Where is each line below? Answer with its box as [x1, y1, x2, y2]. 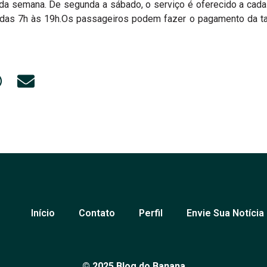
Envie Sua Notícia [187, 207, 265, 219]
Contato [79, 207, 116, 219]
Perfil [139, 207, 163, 219]
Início [31, 207, 55, 219]
